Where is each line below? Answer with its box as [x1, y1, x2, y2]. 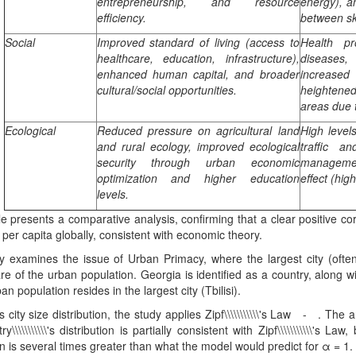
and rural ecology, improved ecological [96, 138, 300, 154]
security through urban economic [96, 154, 300, 170]
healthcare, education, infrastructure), [96, 50, 300, 66]
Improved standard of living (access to [96, 34, 300, 50]
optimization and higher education [96, 170, 300, 186]
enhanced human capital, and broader [96, 66, 300, 82]
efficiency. [96, 10, 146, 25]
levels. [96, 186, 129, 202]
